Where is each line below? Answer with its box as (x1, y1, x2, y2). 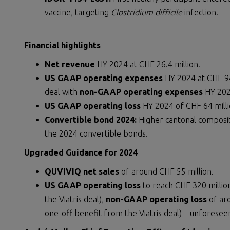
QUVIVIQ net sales (45, 167, 119, 176)
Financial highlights (24, 41, 101, 50)
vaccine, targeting (45, 8, 111, 17)
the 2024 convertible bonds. (45, 129, 148, 138)
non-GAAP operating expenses (78, 87, 203, 97)
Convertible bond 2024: (45, 115, 137, 124)
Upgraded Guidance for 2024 (24, 148, 138, 157)
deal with (45, 87, 78, 97)
